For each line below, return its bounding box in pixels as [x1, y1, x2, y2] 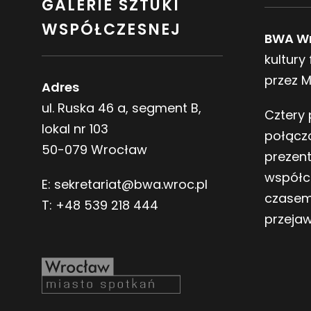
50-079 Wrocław [42, 140, 147, 158]
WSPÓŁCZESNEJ [42, 18, 181, 40]
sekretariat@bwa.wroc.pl [54, 175, 208, 193]
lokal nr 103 [42, 119, 108, 137]
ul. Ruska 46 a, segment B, [42, 99, 201, 117]
